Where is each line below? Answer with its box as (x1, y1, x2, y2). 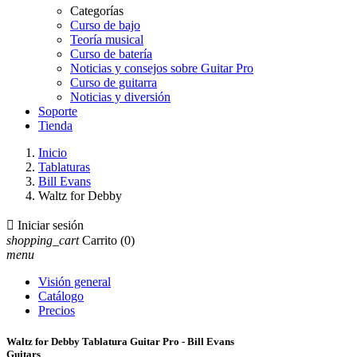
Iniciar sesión (18, 218, 84, 232)
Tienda (38, 119, 73, 132)
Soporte (38, 104, 77, 118)
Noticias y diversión (70, 90, 171, 104)
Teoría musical (70, 33, 143, 46)
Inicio (38, 146, 67, 159)
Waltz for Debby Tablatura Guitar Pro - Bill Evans (6, 335, 234, 348)
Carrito (82, 233, 117, 247)
